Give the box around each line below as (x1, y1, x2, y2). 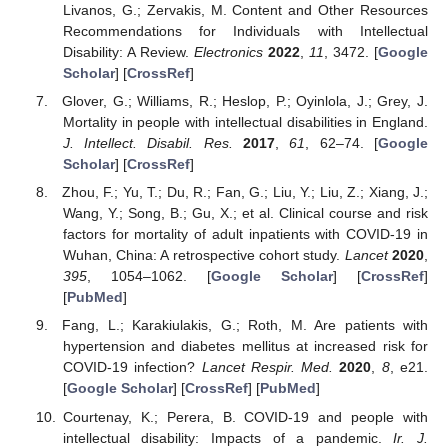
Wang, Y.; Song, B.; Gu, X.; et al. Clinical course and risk (62, 205, 428, 222)
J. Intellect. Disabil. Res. (62, 135, 233, 152)
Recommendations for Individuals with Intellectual (62, 23, 428, 40)
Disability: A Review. (62, 44, 194, 61)
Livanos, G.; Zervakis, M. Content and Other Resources (62, 2, 428, 19)
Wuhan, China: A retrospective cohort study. (62, 247, 345, 264)
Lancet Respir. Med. (201, 359, 334, 376)
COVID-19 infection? (62, 359, 202, 376)
